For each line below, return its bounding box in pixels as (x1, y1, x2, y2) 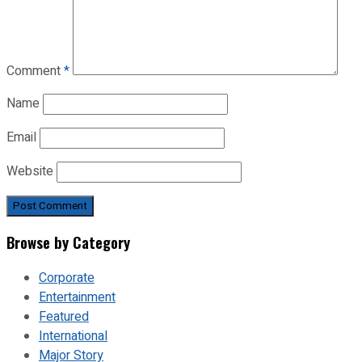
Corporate (39, 268, 95, 288)
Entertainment (39, 288, 116, 308)
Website (6, 161, 53, 181)
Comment (6, 61, 64, 81)
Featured (39, 307, 89, 327)
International (39, 326, 107, 347)
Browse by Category (6, 231, 130, 254)
